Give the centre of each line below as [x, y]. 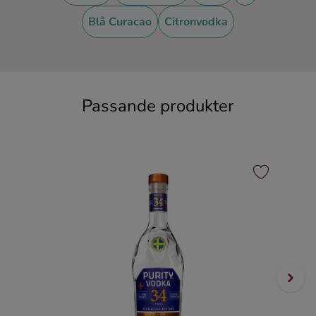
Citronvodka [196, 22]
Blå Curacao [120, 22]
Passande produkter [158, 106]
